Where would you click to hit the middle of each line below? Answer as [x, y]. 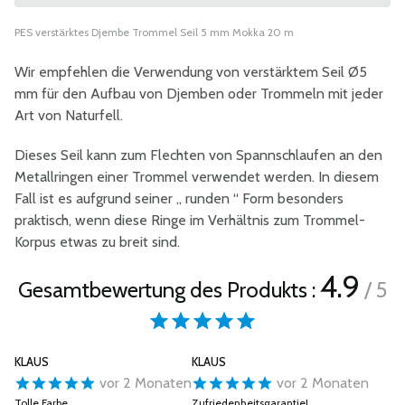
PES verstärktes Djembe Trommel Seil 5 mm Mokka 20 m [154, 32]
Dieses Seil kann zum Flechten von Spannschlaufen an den [198, 155]
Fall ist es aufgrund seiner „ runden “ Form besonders [179, 198]
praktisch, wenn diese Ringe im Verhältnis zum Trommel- [190, 220]
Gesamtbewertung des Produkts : [169, 290]
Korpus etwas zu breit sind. [97, 242]
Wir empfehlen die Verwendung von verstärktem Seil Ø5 [191, 72]
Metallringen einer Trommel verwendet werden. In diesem [197, 177]
